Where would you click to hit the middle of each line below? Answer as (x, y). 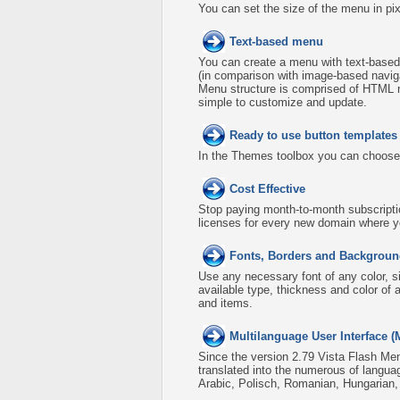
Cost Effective (267, 189)
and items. (225, 303)
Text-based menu (276, 42)
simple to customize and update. (283, 102)
